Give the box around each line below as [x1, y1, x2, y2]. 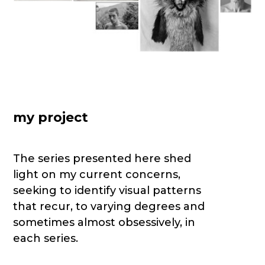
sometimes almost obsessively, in [13, 216, 196, 230]
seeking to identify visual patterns [13, 184, 202, 198]
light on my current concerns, [13, 168, 181, 182]
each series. [13, 232, 79, 245]
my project [13, 109, 89, 126]
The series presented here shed [13, 152, 192, 166]
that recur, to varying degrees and [13, 200, 205, 214]
